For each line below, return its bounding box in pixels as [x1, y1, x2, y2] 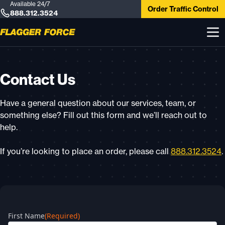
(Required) [45, 211, 80, 220]
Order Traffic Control [148, 5, 218, 14]
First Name [8, 211, 45, 220]
